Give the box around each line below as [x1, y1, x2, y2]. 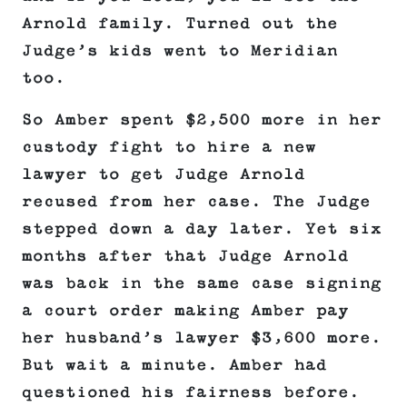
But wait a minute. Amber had [22, 356, 327, 375]
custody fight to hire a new [22, 138, 316, 157]
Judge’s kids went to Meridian [22, 42, 338, 61]
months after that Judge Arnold [22, 247, 349, 266]
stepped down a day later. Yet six [22, 220, 382, 239]
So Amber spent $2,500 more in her [22, 111, 382, 130]
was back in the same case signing [22, 274, 382, 293]
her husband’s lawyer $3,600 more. [22, 329, 382, 348]
